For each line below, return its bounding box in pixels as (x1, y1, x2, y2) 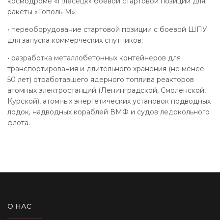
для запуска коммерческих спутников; (7, 35, 143, 45)
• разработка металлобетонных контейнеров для (7, 53, 181, 62)
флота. (7, 118, 30, 127)
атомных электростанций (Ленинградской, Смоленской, (7, 85, 206, 95)
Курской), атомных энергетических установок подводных (7, 96, 211, 106)
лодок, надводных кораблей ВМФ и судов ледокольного (7, 107, 210, 116)
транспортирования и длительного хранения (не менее (7, 64, 204, 73)
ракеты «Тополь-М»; (7, 7, 77, 16)
